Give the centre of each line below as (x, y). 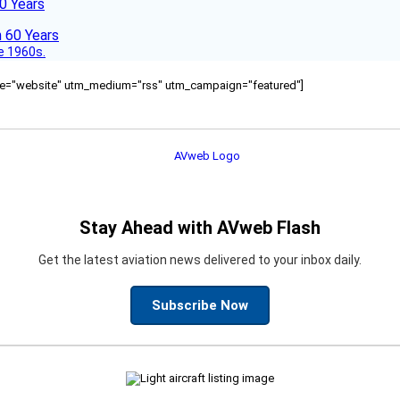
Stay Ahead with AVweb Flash (200, 227)
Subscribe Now (200, 305)
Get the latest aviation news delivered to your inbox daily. (200, 259)
